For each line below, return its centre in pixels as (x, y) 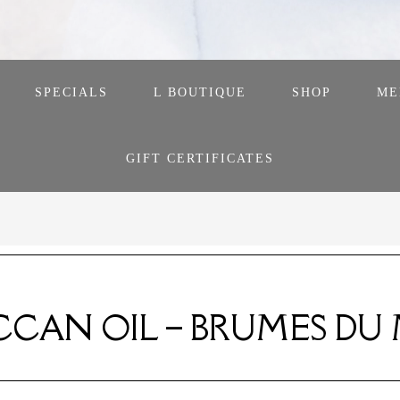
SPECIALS (71, 92)
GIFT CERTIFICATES (200, 158)
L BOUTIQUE (200, 92)
